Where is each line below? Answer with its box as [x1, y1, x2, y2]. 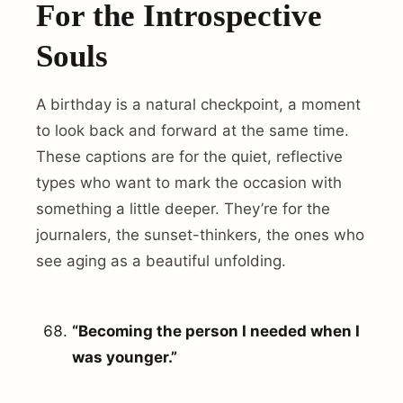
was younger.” [72, 348, 177, 367]
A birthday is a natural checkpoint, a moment [36, 94, 361, 113]
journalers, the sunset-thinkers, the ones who [36, 225, 364, 244]
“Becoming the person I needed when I [72, 322, 360, 341]
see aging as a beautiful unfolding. [36, 251, 286, 270]
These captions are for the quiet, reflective [36, 147, 343, 166]
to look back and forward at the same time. [36, 121, 349, 139]
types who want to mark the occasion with [36, 173, 342, 192]
